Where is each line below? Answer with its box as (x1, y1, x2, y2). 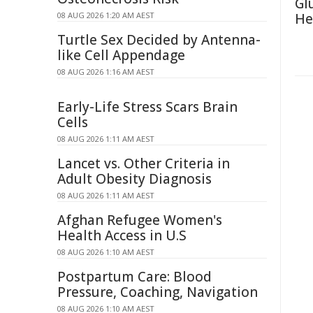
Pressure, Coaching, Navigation (57, 283, 258, 301)
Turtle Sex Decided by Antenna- (57, 31, 261, 49)
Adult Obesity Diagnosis (57, 170, 212, 188)
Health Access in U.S (57, 226, 187, 245)
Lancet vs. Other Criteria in (57, 154, 230, 173)
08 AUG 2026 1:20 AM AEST (57, 10, 154, 20)
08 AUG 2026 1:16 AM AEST (57, 66, 154, 77)
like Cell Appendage (57, 46, 185, 64)
